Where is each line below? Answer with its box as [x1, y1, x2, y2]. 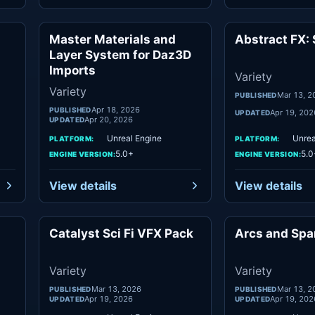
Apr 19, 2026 [84, 294, 134, 304]
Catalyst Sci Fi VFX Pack [49, 226, 193, 240]
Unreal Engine [107, 133, 162, 143]
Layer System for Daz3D [49, 48, 191, 62]
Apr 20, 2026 [84, 115, 134, 124]
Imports [49, 63, 96, 77]
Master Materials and [49, 32, 176, 46]
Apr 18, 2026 [91, 105, 140, 115]
